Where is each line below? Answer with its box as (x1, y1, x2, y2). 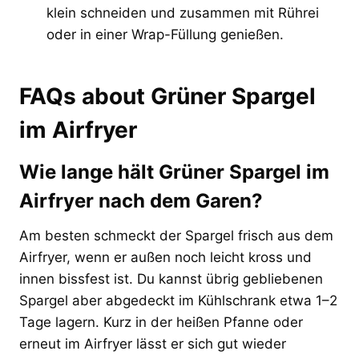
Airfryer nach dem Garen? (19, 188, 263, 212)
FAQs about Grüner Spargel (19, 82, 316, 110)
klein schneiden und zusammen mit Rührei (46, 4, 319, 21)
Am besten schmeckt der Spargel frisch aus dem (19, 227, 333, 244)
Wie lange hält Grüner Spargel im (19, 159, 329, 184)
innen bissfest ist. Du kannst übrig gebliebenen (19, 270, 323, 287)
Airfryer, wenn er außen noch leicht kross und (19, 248, 312, 265)
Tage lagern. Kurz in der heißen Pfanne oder (19, 313, 303, 330)
